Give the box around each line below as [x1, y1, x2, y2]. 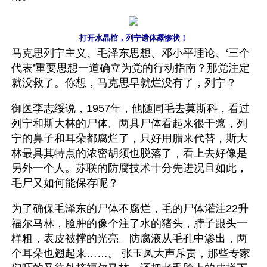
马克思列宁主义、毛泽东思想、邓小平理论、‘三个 [11, 47, 250, 59]
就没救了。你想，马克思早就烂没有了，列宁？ [11, 77, 237, 89]
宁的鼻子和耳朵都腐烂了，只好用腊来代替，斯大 [11, 132, 247, 144]
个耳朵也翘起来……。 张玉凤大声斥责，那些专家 [11, 247, 250, 259]
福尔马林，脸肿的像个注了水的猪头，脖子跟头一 [11, 218, 247, 229]
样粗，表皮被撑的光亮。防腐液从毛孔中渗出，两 [11, 232, 247, 244]
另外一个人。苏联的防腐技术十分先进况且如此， [11, 162, 247, 174]
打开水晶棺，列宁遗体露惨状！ [79, 33, 188, 42]
